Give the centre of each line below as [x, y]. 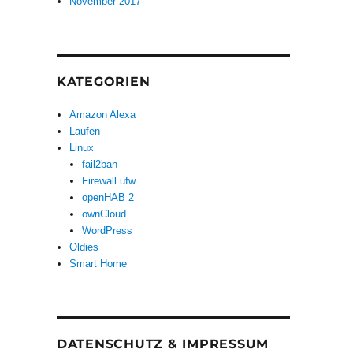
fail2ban [100, 165]
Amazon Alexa [103, 115]
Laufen [85, 132]
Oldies [84, 247]
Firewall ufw [109, 181]
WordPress [108, 231]
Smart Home [98, 264]
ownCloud [104, 214]
